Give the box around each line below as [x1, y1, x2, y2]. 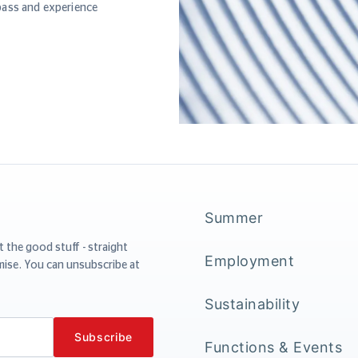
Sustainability [205, 295, 300, 312]
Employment [205, 252, 294, 269]
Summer [205, 209, 263, 226]
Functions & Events [205, 338, 342, 356]
